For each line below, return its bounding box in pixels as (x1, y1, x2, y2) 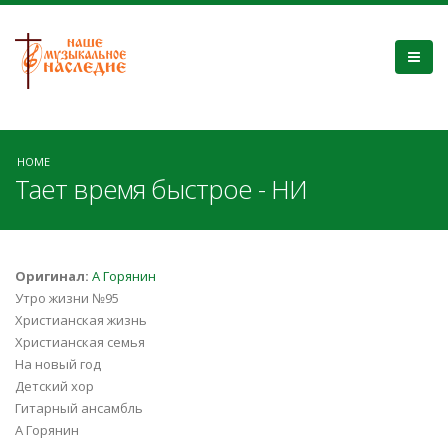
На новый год (15, 355, 101, 373)
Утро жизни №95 (15, 289, 119, 307)
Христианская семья (15, 333, 145, 351)
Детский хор (15, 377, 94, 395)
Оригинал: (15, 267, 92, 285)
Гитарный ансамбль (15, 399, 143, 417)
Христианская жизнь (15, 311, 147, 329)
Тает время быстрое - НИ (15, 171, 307, 207)
